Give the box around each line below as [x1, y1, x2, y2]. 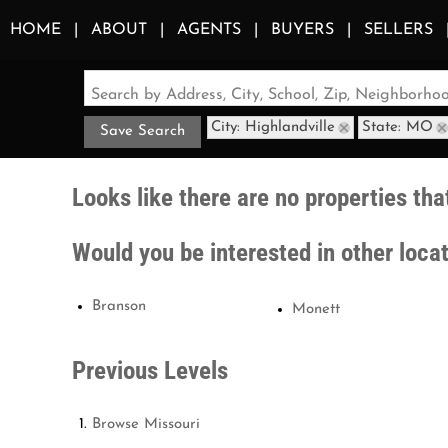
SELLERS [364, 22, 433, 38]
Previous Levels [72, 356, 228, 385]
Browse [92, 417, 144, 432]
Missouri [144, 417, 200, 432]
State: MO [362, 120, 433, 135]
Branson [92, 299, 146, 314]
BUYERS [271, 22, 334, 38]
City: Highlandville [211, 120, 335, 135]
